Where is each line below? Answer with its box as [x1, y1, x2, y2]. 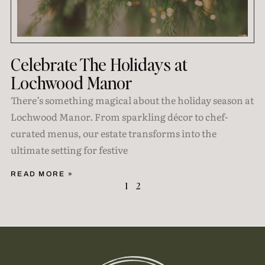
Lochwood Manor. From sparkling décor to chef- [10, 109, 228, 124]
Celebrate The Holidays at [10, 53, 188, 75]
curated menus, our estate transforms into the [10, 125, 216, 140]
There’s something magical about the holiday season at [10, 92, 254, 107]
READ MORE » [10, 169, 74, 178]
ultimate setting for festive [10, 142, 128, 157]
